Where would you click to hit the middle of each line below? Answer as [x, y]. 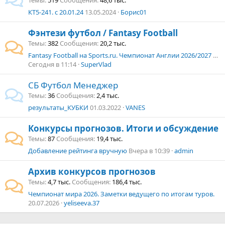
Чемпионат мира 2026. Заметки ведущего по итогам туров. [121, 194]
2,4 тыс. [108, 95]
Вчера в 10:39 [149, 151]
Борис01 [134, 12]
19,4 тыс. [109, 139]
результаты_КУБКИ [58, 107]
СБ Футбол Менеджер [73, 85]
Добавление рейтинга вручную [78, 151]
